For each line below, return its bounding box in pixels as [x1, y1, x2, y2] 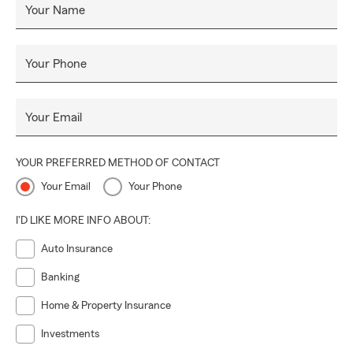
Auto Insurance [41, 243, 113, 255]
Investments [41, 329, 99, 340]
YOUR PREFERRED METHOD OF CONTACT [16, 158, 220, 169]
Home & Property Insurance [41, 300, 171, 311]
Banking [41, 272, 80, 283]
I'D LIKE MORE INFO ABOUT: [16, 215, 150, 226]
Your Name [25, 4, 85, 17]
